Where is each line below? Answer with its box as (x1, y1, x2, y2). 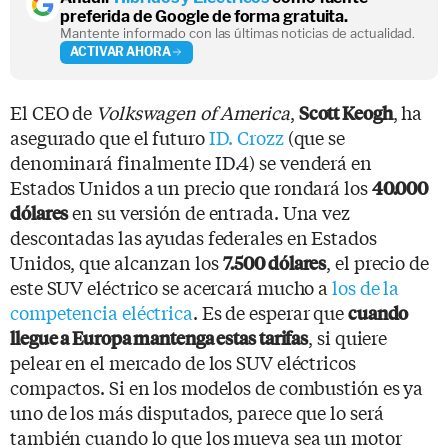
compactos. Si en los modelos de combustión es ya (10, 373, 424, 400)
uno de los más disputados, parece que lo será (10, 398, 384, 425)
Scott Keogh (298, 99, 393, 125)
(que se (283, 123, 345, 150)
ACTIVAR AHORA (70, 44, 171, 60)
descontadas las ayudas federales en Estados (10, 223, 377, 250)
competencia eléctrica (10, 298, 193, 325)
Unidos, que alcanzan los (10, 248, 223, 275)
